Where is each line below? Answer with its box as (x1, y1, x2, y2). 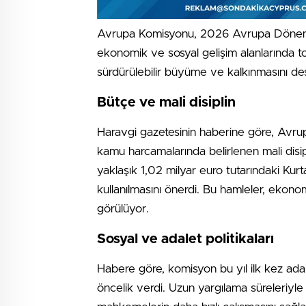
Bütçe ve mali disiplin (97, 96, 236, 109)
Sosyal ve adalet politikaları (97, 232, 274, 246)
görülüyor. (97, 203, 149, 214)
